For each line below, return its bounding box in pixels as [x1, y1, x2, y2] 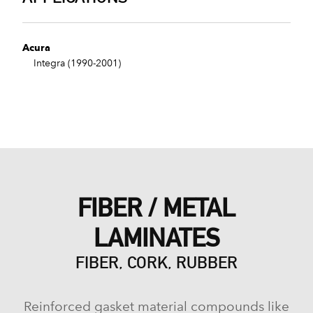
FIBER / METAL [78, 193, 235, 224]
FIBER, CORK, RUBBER [75, 252, 238, 273]
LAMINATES [93, 223, 220, 254]
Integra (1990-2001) [22, 57, 121, 70]
